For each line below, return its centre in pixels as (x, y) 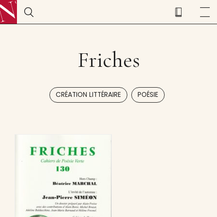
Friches (108, 60)
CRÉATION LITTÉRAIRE (89, 95)
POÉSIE (148, 95)
